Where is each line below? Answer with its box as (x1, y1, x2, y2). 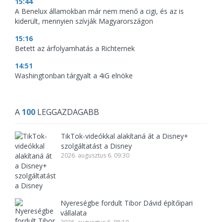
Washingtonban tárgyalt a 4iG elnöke (15, 71, 133, 81)
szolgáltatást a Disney (61, 141, 132, 151)
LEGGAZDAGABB (35, 107, 99, 118)
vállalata (60, 208, 87, 218)
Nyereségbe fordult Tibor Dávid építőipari (60, 198, 193, 208)
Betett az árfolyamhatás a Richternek (15, 44, 135, 54)
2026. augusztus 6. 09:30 (61, 151, 129, 160)
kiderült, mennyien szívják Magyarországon (15, 16, 153, 26)
